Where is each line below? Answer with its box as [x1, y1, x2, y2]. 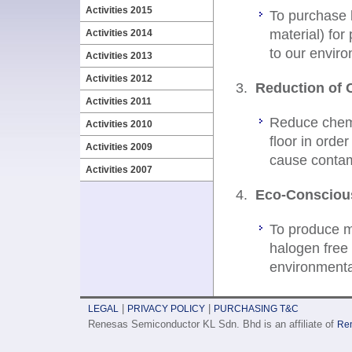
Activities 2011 [86, 96, 152, 107]
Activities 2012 [86, 73, 152, 84]
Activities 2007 [86, 164, 152, 175]
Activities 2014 [86, 27, 152, 38]
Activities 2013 [86, 50, 152, 61]
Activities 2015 [86, 5, 152, 16]
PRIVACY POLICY [127, 303, 205, 314]
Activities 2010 [86, 119, 152, 130]
